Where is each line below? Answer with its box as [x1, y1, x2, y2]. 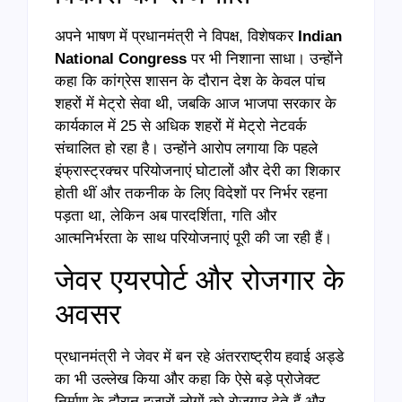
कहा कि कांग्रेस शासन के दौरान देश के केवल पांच [55, 73, 326, 91]
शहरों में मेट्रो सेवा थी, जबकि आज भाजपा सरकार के [55, 95, 336, 113]
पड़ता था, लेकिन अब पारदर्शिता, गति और [55, 207, 276, 225]
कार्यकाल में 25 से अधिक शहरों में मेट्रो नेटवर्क [55, 118, 307, 135]
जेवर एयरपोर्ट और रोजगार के [55, 263, 345, 296]
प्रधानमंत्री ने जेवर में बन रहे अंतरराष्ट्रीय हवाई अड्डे [55, 347, 344, 365]
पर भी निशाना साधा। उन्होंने [187, 50, 343, 68]
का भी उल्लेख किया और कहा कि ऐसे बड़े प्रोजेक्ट [55, 370, 320, 388]
